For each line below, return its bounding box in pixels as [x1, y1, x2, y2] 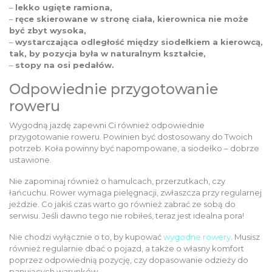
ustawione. [9, 155, 53, 165]
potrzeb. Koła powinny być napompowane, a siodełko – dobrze [9, 143, 259, 153]
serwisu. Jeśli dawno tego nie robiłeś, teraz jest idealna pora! [9, 211, 244, 220]
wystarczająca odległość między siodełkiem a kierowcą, [15, 37, 263, 47]
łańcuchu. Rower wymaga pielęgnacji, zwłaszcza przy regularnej [9, 188, 262, 197]
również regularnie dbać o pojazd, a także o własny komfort [9, 243, 244, 253]
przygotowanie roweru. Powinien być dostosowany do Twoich [9, 132, 253, 141]
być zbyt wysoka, [9, 25, 86, 35]
